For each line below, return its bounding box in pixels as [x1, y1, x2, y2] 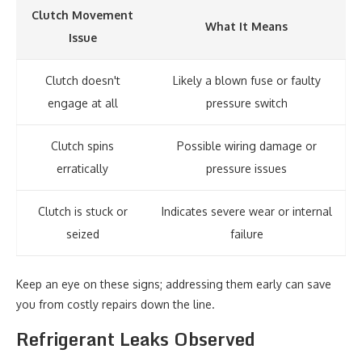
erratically [57, 162, 108, 175]
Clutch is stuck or [37, 204, 128, 218]
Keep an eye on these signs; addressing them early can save [16, 277, 331, 291]
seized [65, 227, 99, 241]
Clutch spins [51, 139, 114, 153]
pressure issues [206, 162, 287, 175]
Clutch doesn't [44, 74, 120, 87]
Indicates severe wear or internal [161, 204, 332, 218]
